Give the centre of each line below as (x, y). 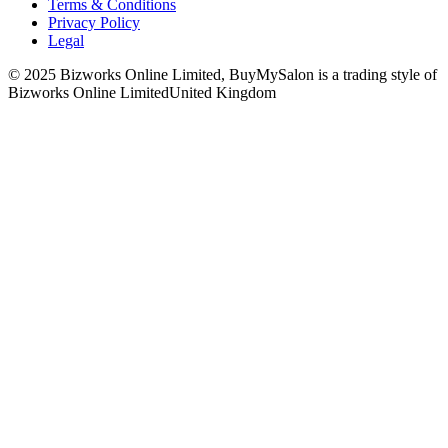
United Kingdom (222, 92)
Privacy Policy (94, 22)
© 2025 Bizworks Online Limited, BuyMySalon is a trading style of (222, 74)
